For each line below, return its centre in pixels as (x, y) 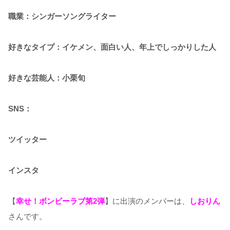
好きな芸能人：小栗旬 (47, 78)
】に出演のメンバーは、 (147, 201)
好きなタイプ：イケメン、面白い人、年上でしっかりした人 (112, 47)
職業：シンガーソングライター (62, 16)
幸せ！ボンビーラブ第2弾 (60, 201)
